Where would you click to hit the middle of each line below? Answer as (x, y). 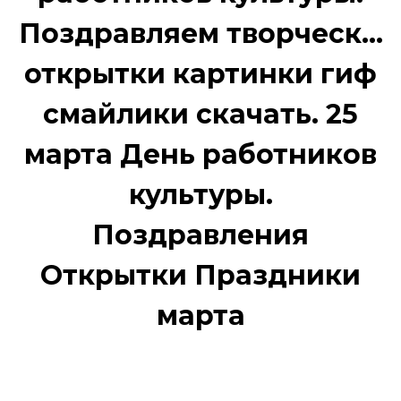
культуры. (200, 195)
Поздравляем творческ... (200, 34)
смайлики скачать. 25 (200, 114)
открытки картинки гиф (200, 74)
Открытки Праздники (200, 275)
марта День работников (200, 154)
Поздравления (200, 235)
